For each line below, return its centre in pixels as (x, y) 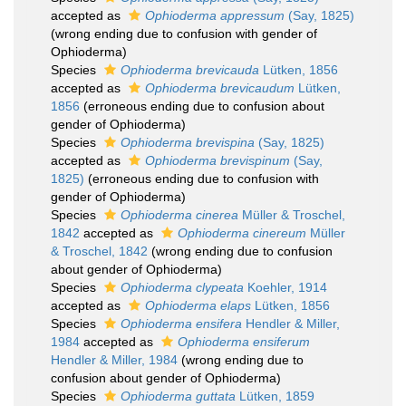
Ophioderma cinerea (179, 215)
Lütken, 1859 (275, 396)
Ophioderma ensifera (181, 324)
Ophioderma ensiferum (244, 342)
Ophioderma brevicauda (190, 70)
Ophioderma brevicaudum (220, 88)
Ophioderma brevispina (188, 142)
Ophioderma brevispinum (217, 160)
